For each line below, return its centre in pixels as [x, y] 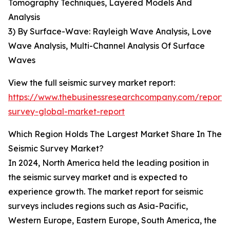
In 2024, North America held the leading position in [109, 163]
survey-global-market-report [66, 112]
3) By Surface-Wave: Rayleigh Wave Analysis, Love [110, 32]
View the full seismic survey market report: [92, 83]
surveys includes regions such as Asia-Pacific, [98, 206]
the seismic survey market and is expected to [98, 177]
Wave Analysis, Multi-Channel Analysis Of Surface [107, 46]
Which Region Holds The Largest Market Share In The [115, 134]
